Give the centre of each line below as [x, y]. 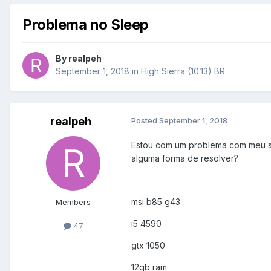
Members [73, 202]
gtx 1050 [148, 246]
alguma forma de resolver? [185, 158]
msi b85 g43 [156, 202]
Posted [145, 121]
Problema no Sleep [86, 24]
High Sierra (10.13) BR [183, 71]
